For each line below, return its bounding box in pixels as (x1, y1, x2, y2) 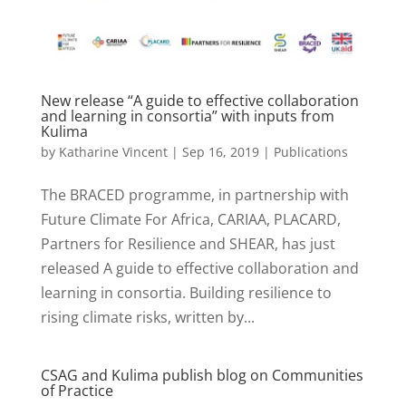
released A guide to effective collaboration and (40, 257, 359, 278)
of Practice (40, 380, 113, 401)
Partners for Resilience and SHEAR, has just (40, 233, 335, 254)
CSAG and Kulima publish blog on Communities (40, 364, 363, 385)
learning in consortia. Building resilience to (40, 282, 332, 303)
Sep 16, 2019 (181, 142, 259, 160)
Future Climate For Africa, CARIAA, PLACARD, (40, 208, 341, 229)
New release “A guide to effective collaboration (40, 90, 359, 111)
